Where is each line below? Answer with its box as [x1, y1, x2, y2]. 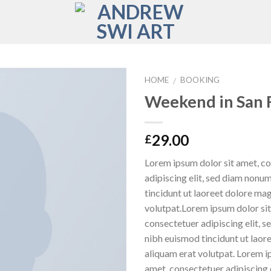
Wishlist [86, 114, 117, 125]
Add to [88, 103, 115, 114]
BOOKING [180, 75, 220, 85]
